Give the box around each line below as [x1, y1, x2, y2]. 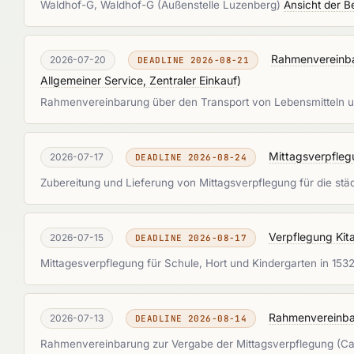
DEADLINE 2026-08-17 [135, 232, 247, 243]
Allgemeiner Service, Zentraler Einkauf [40, 73, 237, 87]
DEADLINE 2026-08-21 [137, 55, 250, 66]
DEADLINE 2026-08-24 [135, 152, 247, 163]
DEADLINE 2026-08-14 [135, 313, 247, 324]
